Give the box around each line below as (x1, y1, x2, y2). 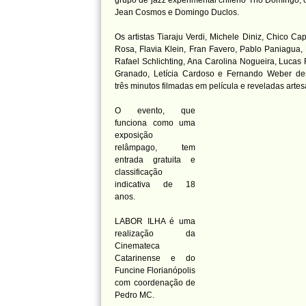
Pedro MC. (115, 290, 154, 300)
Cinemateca (115, 241, 160, 251)
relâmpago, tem (115, 143, 195, 152)
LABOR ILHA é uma (115, 217, 195, 226)
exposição (115, 130, 153, 140)
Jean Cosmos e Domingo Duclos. (115, 8, 239, 17)
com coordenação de (115, 278, 195, 288)
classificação (115, 167, 163, 177)
